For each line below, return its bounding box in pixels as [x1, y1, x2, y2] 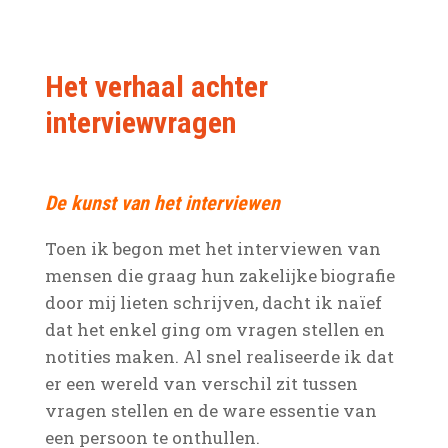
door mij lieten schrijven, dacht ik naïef [44, 290, 382, 314]
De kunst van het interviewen [44, 190, 280, 215]
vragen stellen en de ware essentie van [44, 398, 377, 422]
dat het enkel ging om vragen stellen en [44, 317, 385, 341]
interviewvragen [44, 104, 236, 140]
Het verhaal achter [44, 68, 268, 104]
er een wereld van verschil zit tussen [44, 371, 358, 395]
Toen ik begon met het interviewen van [44, 236, 381, 260]
